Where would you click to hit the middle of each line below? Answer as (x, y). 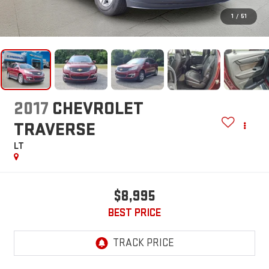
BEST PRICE (134, 213)
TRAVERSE (54, 130)
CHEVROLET (98, 109)
